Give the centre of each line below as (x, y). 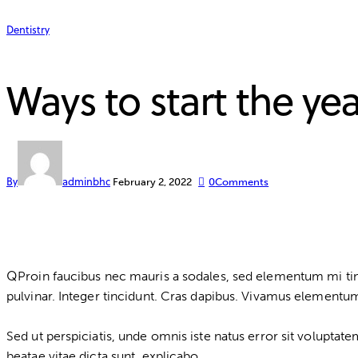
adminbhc (86, 181)
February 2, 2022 (152, 181)
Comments (242, 181)
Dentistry (28, 29)
